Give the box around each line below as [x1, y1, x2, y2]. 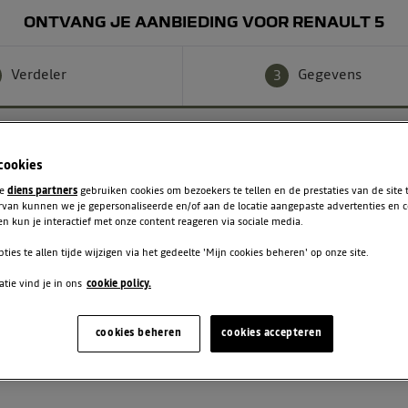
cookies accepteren [221, 328, 322, 339]
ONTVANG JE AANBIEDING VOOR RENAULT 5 [24, 13, 384, 30]
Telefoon [54, 311, 109, 327]
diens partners [7, 186, 77, 197]
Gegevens [298, 67, 362, 83]
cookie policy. [87, 279, 151, 290]
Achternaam [54, 232, 132, 248]
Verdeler [10, 67, 66, 83]
